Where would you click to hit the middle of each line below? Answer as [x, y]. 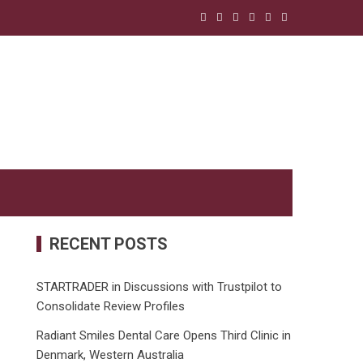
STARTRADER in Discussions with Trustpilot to [160, 287]
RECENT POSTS [109, 244]
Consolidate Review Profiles [111, 306]
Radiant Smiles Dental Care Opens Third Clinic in [164, 335]
